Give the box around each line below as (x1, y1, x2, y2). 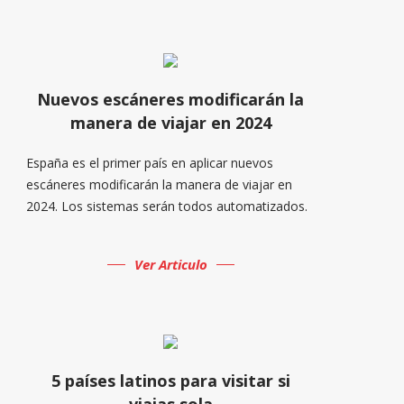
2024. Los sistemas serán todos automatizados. (26, 197, 308, 215)
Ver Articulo (133, 254, 207, 273)
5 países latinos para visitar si (50, 369, 290, 391)
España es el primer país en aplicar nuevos (26, 153, 274, 171)
